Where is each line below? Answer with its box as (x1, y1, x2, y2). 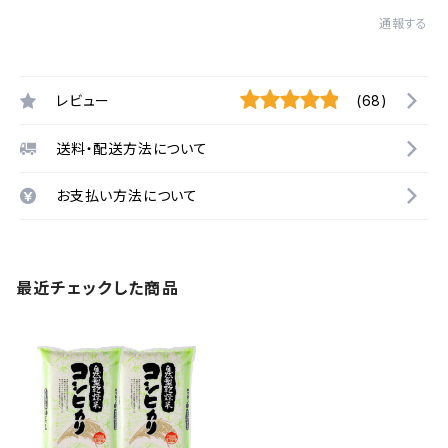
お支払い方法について (56, 187, 198, 204)
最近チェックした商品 (16, 278, 179, 298)
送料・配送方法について (56, 139, 208, 157)
